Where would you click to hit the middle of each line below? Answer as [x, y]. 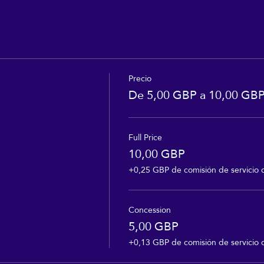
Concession [149, 210]
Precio [140, 79]
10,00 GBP [156, 154]
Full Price [145, 138]
